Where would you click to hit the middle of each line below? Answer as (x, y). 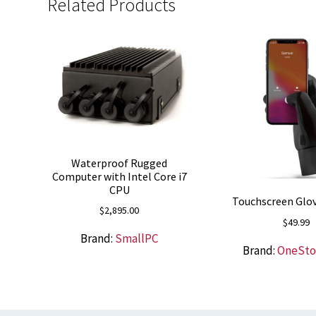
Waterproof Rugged (120, 163)
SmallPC (137, 239)
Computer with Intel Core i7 (119, 176)
